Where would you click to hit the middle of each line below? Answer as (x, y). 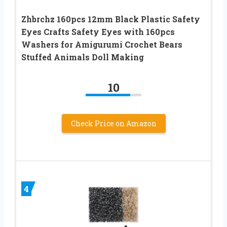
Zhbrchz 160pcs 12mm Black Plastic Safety (111, 19)
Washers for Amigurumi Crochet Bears (102, 44)
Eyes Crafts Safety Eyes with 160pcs (98, 31)
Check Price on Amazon (113, 123)
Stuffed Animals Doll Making (83, 57)
